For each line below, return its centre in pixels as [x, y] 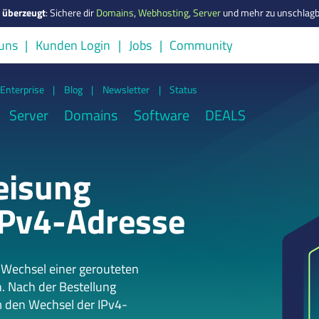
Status [184, 89]
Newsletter [126, 89]
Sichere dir [73, 13]
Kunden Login [73, 46]
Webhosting [163, 13]
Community [202, 46]
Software [161, 115]
